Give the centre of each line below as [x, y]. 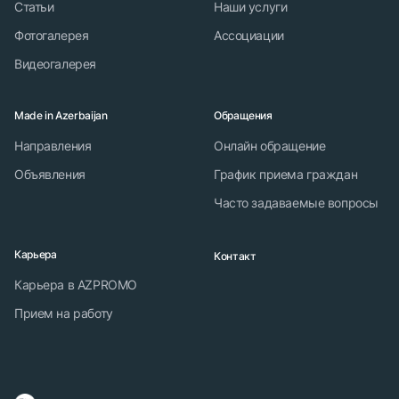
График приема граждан [286, 174]
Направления [53, 146]
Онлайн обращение [270, 146]
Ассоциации [249, 35]
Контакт [235, 256]
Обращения [243, 115]
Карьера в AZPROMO [76, 285]
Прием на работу [64, 313]
